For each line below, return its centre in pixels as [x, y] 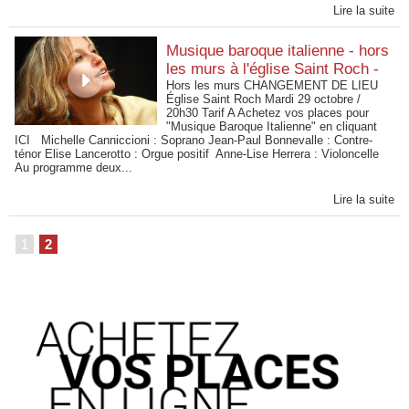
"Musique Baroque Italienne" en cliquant [272, 126]
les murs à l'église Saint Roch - [273, 69]
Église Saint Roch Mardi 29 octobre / [264, 99]
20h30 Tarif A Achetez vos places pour [268, 113]
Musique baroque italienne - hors [278, 51]
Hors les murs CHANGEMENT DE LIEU [273, 85]
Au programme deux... [73, 168]
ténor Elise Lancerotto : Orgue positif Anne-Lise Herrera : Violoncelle [197, 154]
